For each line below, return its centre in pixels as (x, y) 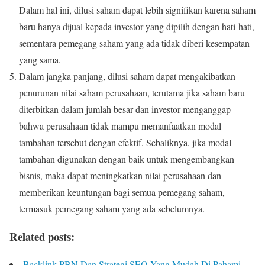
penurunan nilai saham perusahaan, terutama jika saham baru (132, 93)
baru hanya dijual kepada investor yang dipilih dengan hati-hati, (137, 27)
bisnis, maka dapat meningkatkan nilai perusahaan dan (120, 176)
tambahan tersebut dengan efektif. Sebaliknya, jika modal (125, 143)
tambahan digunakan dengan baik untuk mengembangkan (127, 159)
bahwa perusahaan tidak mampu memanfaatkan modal (120, 126)
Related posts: (42, 237)
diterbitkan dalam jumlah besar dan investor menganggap (125, 109)
